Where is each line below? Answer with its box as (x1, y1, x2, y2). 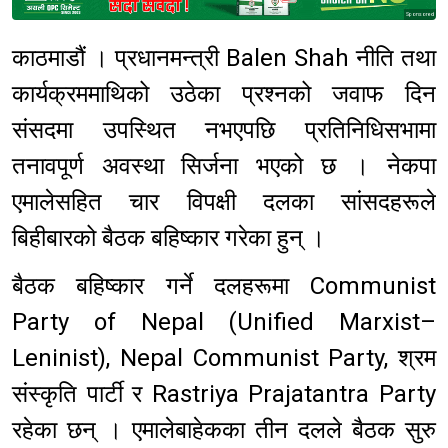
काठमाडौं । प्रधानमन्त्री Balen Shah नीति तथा (12, 44, 436, 73)
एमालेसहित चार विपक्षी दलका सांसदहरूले (12, 188, 436, 217)
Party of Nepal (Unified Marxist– (12, 308, 436, 337)
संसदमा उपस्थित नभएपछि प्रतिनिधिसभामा (12, 116, 436, 145)
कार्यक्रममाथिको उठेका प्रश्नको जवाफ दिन (12, 80, 436, 109)
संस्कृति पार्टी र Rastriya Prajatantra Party (12, 380, 436, 409)
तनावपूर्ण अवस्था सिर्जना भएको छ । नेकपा (12, 152, 436, 181)
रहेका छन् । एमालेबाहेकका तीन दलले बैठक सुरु (12, 416, 436, 445)
